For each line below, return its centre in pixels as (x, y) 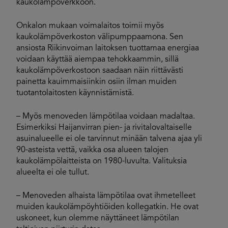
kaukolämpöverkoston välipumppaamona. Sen (100, 37)
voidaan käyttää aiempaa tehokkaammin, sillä (97, 60)
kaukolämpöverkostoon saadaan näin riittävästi (100, 71)
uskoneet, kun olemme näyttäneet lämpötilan (98, 218)
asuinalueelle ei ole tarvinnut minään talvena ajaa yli (109, 139)
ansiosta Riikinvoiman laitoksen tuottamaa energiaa (108, 48)
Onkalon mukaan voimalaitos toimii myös (90, 26)
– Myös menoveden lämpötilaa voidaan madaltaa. (106, 117)
